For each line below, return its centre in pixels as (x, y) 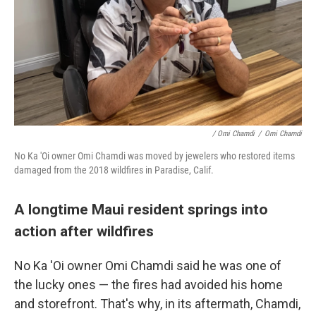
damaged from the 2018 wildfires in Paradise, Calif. (114, 170)
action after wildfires (84, 231)
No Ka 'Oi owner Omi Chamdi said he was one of (148, 266)
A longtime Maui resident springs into (141, 209)
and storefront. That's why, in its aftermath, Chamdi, (157, 304)
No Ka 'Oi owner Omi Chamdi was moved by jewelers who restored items (154, 156)
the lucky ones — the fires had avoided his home (148, 285)
